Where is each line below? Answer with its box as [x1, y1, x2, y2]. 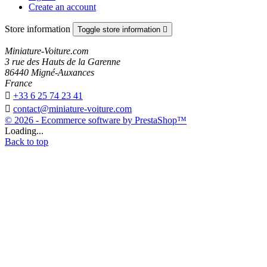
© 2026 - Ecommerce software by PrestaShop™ [5, 114, 187, 125]
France [5, 77, 32, 88]
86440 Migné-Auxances [5, 67, 94, 77]
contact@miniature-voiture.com [13, 103, 132, 114]
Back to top [5, 136, 48, 147]
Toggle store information [77, 24, 163, 34]
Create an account [29, 1, 96, 12]
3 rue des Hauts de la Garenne [5, 56, 120, 67]
